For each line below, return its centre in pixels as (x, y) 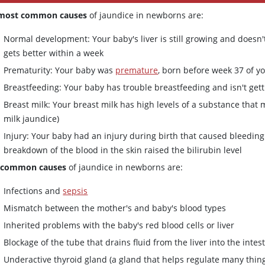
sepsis (75, 191)
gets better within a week (54, 53)
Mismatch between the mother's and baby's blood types (115, 208)
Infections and (33, 191)
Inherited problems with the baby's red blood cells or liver (119, 225)
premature (137, 70)
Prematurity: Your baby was (60, 70)
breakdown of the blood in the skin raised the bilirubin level (123, 150)
